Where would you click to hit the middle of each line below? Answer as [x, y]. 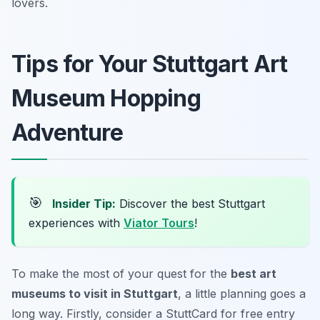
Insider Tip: [84, 203]
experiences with [76, 222]
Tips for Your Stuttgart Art [150, 64]
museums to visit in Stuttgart [95, 293]
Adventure [67, 132]
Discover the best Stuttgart [190, 203]
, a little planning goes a [242, 293]
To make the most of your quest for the [121, 273]
